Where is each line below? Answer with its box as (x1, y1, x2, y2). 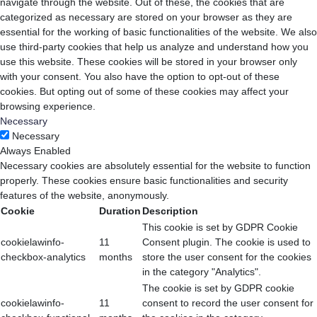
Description (142, 205, 198, 217)
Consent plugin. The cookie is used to (142, 236, 311, 248)
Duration (99, 205, 141, 217)
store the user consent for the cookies (142, 251, 311, 263)
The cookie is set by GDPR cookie (142, 282, 294, 294)
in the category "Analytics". (142, 266, 261, 278)
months (99, 251, 132, 263)
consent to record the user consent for (142, 297, 313, 309)
